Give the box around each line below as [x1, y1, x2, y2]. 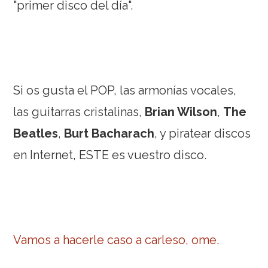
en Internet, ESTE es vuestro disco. [13, 147, 207, 162]
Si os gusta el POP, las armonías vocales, [13, 83, 237, 98]
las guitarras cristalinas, [13, 104, 145, 119]
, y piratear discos [154, 126, 251, 141]
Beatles [13, 126, 59, 141]
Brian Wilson [145, 104, 218, 119]
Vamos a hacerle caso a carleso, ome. [13, 232, 220, 247]
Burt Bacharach [64, 126, 155, 141]
